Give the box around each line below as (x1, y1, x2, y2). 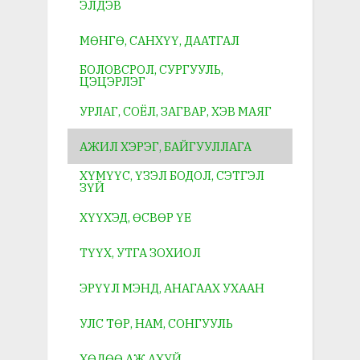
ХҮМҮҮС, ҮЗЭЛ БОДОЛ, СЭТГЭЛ (80, 168, 264, 184)
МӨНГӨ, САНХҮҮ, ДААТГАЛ (80, 32, 239, 48)
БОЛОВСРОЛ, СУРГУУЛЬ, (80, 62, 223, 78)
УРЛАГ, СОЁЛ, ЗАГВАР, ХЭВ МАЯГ (80, 103, 272, 119)
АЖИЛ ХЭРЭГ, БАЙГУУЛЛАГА (80, 138, 252, 154)
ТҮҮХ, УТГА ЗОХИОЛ (80, 244, 201, 260)
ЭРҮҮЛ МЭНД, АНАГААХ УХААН (80, 280, 264, 296)
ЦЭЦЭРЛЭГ (80, 74, 145, 90)
